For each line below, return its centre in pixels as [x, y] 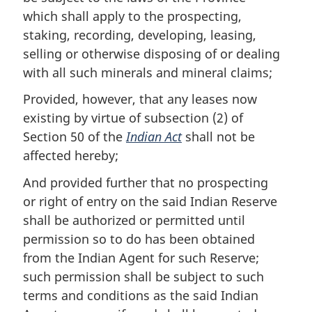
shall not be [218, 136]
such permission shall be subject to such [143, 276]
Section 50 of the [75, 136]
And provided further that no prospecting [146, 182]
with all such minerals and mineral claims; [148, 72]
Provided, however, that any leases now [140, 99]
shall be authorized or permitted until [134, 220]
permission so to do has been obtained [139, 239]
